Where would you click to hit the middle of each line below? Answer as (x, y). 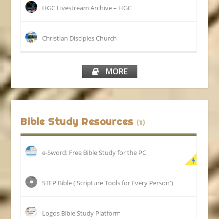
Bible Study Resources (79, 121)
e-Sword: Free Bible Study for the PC (94, 152)
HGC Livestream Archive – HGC (87, 8)
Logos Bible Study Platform (82, 213)
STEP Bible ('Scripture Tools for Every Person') (108, 183)
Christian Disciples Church (80, 38)
